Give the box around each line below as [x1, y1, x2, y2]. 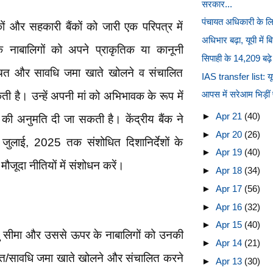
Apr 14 [215, 238, 244, 248]
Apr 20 [215, 129, 244, 140]
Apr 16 [215, 201, 244, 212]
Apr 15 [215, 219, 244, 230]
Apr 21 [215, 110, 244, 121]
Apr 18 [215, 165, 244, 175]
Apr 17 [215, 183, 244, 194]
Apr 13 [215, 255, 244, 266]
